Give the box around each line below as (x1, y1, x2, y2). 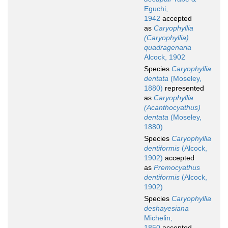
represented (163, 84, 204, 93)
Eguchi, (144, 5, 168, 13)
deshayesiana (144, 204, 189, 213)
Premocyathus (154, 163, 200, 172)
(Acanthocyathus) (144, 103, 201, 112)
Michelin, (144, 214, 173, 222)
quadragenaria (144, 43, 191, 52)
